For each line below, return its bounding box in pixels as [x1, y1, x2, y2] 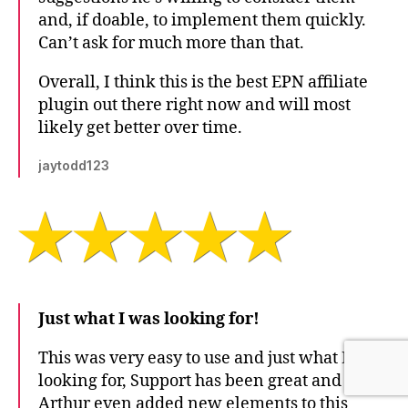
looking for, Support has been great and [38, 370, 342, 392]
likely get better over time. [38, 117, 242, 138]
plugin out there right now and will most [38, 94, 351, 116]
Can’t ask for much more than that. [38, 32, 304, 54]
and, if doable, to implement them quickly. [38, 9, 366, 31]
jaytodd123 [38, 157, 109, 173]
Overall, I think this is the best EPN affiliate [38, 71, 368, 93]
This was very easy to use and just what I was [38, 347, 382, 369]
